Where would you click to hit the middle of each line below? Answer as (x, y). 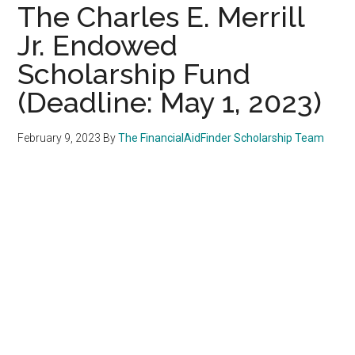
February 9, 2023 (59, 137)
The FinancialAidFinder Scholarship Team (221, 137)
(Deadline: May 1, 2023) (170, 102)
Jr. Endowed (98, 45)
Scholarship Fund (134, 73)
